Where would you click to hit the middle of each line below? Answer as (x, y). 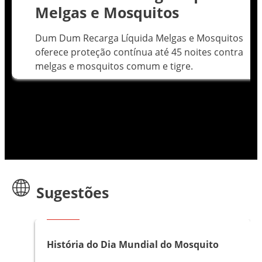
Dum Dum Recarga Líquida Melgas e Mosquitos (139, 38)
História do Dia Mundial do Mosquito (133, 245)
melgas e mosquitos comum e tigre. (114, 66)
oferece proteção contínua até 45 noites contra (139, 52)
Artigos (63, 214)
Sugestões (73, 193)
